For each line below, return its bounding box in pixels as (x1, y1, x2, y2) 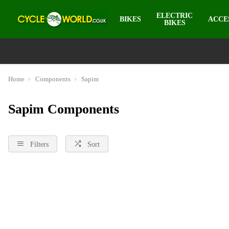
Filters (30, 140, 49, 148)
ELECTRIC (156, 11, 193, 19)
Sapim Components (8, 102, 119, 117)
